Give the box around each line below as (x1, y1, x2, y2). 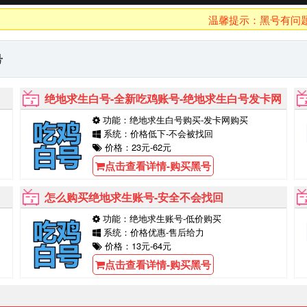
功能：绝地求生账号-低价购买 (100, 212, 221, 225)
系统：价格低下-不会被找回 (101, 127, 213, 140)
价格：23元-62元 (102, 140, 171, 153)
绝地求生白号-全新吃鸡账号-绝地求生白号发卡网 (45, 90, 282, 106)
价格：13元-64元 (102, 239, 171, 252)
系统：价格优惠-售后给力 (101, 225, 204, 238)
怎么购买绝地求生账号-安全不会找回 (45, 189, 223, 205)
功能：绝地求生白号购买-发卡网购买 (100, 113, 248, 126)
